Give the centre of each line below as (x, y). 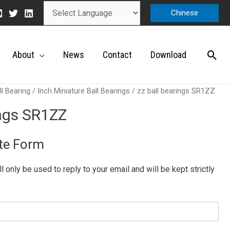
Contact (117, 55)
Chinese (185, 13)
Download (168, 55)
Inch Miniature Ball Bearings (84, 91)
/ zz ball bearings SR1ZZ (172, 91)
